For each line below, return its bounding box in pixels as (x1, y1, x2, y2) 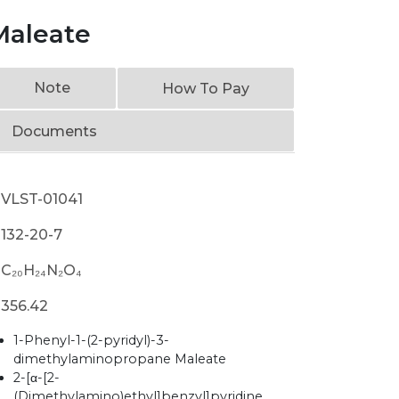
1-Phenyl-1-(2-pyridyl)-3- (13, 332, 170, 348)
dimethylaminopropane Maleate (13, 351, 227, 367)
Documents (12, 123, 97, 140)
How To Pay (161, 80, 249, 97)
